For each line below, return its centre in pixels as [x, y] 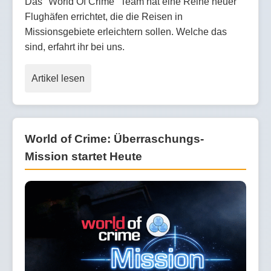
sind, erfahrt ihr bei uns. [75, 47]
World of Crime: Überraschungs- [114, 139]
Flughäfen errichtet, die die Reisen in [104, 17]
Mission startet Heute [83, 156]
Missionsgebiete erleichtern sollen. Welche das [126, 32]
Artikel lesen [58, 78]
